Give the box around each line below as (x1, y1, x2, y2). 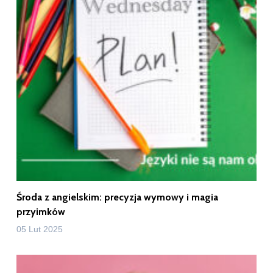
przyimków (16, 205, 65, 218)
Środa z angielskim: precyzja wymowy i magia (16, 191, 218, 203)
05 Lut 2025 (16, 224, 63, 234)
